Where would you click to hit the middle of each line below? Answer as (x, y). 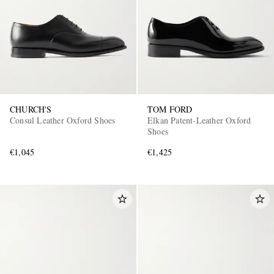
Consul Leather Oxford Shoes (63, 120)
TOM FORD (170, 109)
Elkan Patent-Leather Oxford (199, 120)
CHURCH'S (31, 109)
